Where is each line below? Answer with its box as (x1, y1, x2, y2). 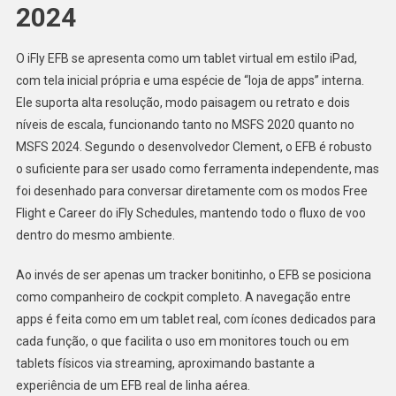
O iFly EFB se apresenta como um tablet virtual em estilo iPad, (15, 50, 357, 65)
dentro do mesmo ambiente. (15, 227, 175, 242)
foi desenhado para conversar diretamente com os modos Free (15, 183, 368, 198)
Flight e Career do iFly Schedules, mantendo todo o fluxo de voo (15, 205, 366, 220)
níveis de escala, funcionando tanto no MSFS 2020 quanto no (15, 117, 354, 132)
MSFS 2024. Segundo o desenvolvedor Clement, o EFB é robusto (15, 139, 372, 154)
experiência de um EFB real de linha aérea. (15, 377, 250, 392)
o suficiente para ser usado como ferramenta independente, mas (15, 161, 379, 176)
